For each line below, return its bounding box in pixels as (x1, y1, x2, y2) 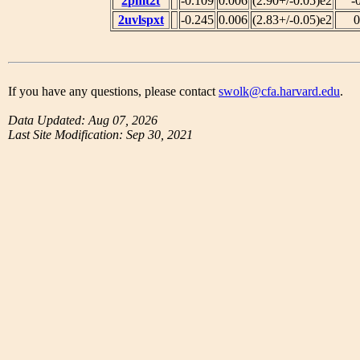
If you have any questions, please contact (8, 84, 219, 99)
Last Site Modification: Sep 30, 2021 (8, 128, 193, 142)
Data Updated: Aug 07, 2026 (8, 113, 157, 128)
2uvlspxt (117, 13, 164, 27)
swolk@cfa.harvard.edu (219, 84, 340, 99)
